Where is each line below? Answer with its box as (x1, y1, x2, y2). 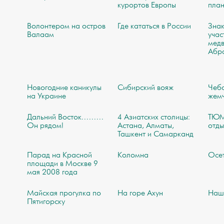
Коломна (117, 150, 149, 160)
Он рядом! (26, 121, 63, 131)
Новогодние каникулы (26, 83, 101, 93)
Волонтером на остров (26, 21, 105, 31)
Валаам (26, 30, 54, 40)
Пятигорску (26, 197, 65, 207)
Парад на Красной (26, 150, 92, 160)
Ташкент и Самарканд (117, 129, 194, 139)
